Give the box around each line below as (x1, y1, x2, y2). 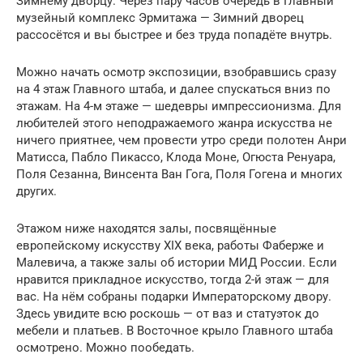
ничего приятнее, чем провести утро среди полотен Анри (16, 133, 347, 148)
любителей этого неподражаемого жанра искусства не (16, 116, 332, 131)
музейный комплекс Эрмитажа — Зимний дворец (16, 11, 304, 26)
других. (16, 184, 57, 199)
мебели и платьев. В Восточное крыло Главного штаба (16, 323, 333, 339)
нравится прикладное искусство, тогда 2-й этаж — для (16, 272, 329, 288)
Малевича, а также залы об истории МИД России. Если (16, 255, 337, 271)
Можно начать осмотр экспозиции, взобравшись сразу (16, 65, 336, 80)
